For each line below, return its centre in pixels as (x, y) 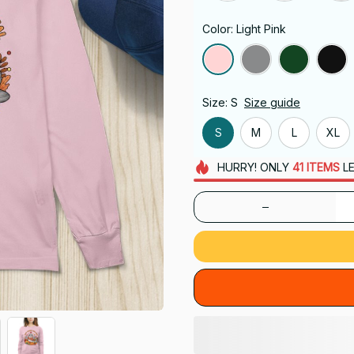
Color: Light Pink (244, 28)
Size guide (272, 102)
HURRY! (237, 167)
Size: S (220, 102)
